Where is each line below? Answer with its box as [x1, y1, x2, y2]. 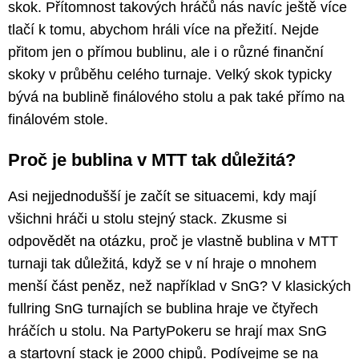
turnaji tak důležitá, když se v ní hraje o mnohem [8, 255, 317, 272]
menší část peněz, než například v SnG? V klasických [8, 277, 351, 294]
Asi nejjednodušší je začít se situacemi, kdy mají [8, 188, 317, 204]
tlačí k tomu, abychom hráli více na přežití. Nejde [8, 21, 319, 38]
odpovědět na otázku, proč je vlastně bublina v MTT [8, 232, 338, 249]
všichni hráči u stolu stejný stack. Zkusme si [8, 210, 287, 227]
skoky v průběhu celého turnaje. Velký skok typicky [8, 66, 332, 83]
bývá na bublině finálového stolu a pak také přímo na [8, 88, 345, 105]
